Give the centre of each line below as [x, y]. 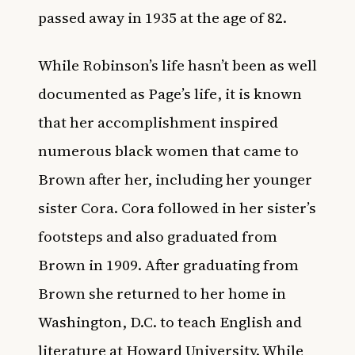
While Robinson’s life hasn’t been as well [177, 65]
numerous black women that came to [168, 150]
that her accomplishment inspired [158, 122]
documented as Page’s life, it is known [170, 93]
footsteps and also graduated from [158, 236]
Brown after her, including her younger [175, 179]
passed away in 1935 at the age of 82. [162, 17]
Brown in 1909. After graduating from [168, 264]
